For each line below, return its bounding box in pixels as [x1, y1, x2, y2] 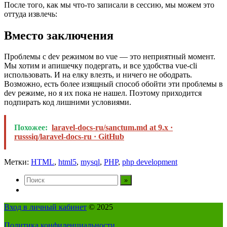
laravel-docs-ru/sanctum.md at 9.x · [52, 123, 173, 132]
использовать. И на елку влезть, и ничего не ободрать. [4, 70, 192, 80]
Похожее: [14, 123, 48, 132]
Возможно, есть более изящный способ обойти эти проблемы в [4, 80, 223, 89]
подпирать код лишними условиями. [4, 98, 131, 107]
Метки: [4, 158, 31, 167]
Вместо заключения [4, 28, 113, 42]
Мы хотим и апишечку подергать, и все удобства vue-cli [4, 61, 197, 70]
